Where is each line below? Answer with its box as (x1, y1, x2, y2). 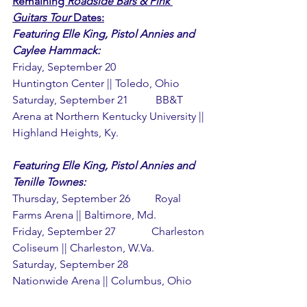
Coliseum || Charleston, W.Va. (12, 241, 154, 254)
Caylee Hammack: (12, 43, 100, 57)
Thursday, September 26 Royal (12, 191, 184, 205)
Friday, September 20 (12, 60, 151, 73)
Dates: (71, 10, 104, 24)
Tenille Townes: (12, 175, 86, 188)
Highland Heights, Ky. (12, 125, 119, 139)
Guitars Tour (12, 10, 71, 24)
